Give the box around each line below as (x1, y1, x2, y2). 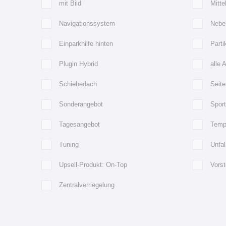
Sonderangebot (59, 100, 103, 108)
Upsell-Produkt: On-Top (59, 160, 127, 168)
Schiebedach (59, 80, 97, 88)
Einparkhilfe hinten (59, 39, 113, 47)
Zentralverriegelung (59, 181, 115, 189)
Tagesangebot (59, 120, 100, 128)
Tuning (59, 140, 79, 148)
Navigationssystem (59, 19, 115, 27)
